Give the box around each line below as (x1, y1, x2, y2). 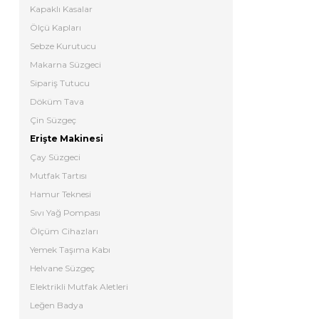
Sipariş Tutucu (30, 78, 90, 88)
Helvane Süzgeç (30, 263, 95, 273)
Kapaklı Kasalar (30, 4, 93, 14)
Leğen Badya (30, 300, 83, 310)
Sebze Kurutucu (30, 41, 96, 51)
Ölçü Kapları (30, 22, 81, 33)
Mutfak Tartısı (30, 170, 87, 181)
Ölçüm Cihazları (30, 226, 98, 236)
